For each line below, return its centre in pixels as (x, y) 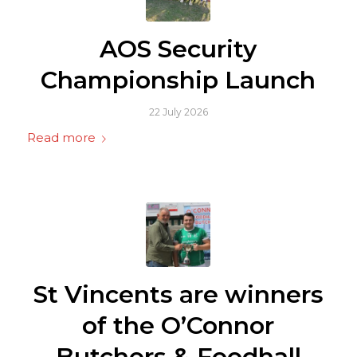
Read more (61, 138)
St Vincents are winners (178, 294)
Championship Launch (178, 80)
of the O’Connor (178, 325)
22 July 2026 (178, 112)
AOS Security (178, 49)
